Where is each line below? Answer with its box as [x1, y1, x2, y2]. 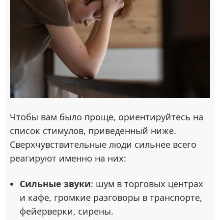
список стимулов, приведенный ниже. [10, 125, 176, 137]
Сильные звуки [20, 178, 91, 190]
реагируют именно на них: [10, 152, 126, 165]
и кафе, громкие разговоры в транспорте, [20, 192, 202, 204]
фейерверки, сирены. [20, 205, 113, 218]
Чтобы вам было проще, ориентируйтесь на [10, 111, 203, 123]
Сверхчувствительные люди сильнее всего [10, 138, 196, 151]
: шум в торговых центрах [91, 178, 203, 190]
